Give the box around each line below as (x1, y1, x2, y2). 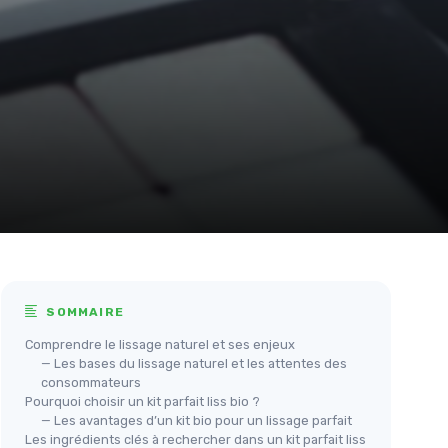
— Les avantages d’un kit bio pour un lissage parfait (41, 412, 352, 428)
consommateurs (41, 374, 141, 390)
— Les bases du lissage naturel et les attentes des (41, 355, 347, 371)
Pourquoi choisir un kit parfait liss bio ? (25, 393, 260, 409)
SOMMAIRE (42, 304, 125, 319)
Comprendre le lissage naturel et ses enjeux (25, 336, 295, 352)
